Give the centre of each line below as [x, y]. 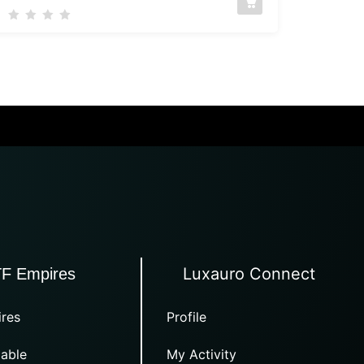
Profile [187, 316]
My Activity [202, 354]
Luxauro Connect [249, 273]
